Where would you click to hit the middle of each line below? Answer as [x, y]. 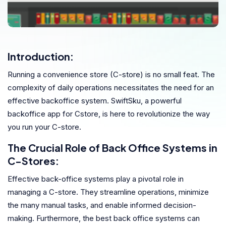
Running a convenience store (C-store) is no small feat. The [111, 74]
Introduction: [41, 56]
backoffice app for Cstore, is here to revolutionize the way [109, 114]
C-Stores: [33, 160]
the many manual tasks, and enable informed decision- [102, 205]
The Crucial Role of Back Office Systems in [112, 147]
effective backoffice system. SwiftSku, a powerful [95, 100]
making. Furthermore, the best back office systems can [104, 218]
